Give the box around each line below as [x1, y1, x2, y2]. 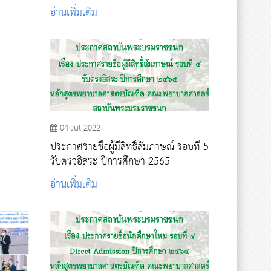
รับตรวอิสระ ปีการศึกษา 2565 [50, 152, 171, 171]
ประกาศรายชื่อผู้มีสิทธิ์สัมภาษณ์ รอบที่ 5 [50, 137, 209, 157]
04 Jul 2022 [60, 120, 101, 136]
